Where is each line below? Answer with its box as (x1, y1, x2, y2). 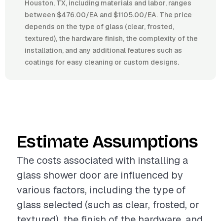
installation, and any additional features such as (25, 46, 182, 55)
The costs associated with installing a (17, 154, 188, 167)
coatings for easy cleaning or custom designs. (25, 58, 179, 67)
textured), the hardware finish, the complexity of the (25, 34, 198, 43)
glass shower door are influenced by (17, 169, 183, 182)
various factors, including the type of (17, 184, 185, 196)
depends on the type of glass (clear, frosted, (25, 22, 174, 31)
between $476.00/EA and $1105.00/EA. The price (25, 10, 192, 19)
